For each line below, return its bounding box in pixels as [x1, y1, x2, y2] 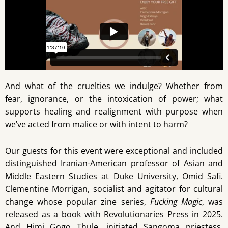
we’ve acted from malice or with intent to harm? [5, 119, 188, 130]
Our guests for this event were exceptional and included [5, 145, 223, 157]
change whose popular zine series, [5, 196, 150, 208]
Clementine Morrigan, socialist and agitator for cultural [5, 183, 223, 195]
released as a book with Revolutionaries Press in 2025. [5, 209, 223, 220]
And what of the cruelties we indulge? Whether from [5, 80, 223, 92]
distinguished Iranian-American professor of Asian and [5, 158, 223, 169]
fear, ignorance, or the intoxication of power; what [5, 93, 223, 105]
